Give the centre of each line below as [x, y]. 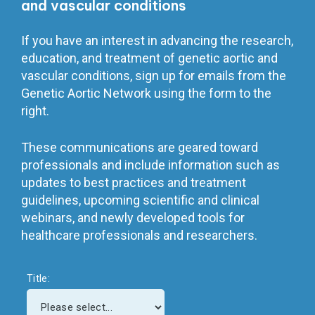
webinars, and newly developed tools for [133, 218]
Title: [39, 279]
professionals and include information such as [150, 165]
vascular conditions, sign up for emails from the [154, 76]
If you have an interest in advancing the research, [157, 41]
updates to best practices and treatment [134, 183]
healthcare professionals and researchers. [139, 236]
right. [35, 111]
